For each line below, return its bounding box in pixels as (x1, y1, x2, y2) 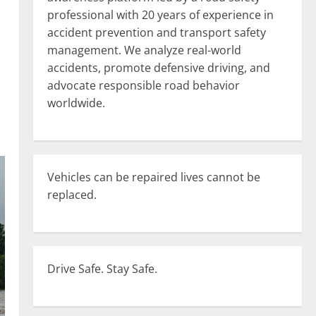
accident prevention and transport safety (47, 25, 266, 40)
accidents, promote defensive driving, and (47, 60, 270, 75)
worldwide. (47, 95, 105, 111)
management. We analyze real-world (47, 42, 241, 58)
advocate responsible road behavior (47, 78, 240, 93)
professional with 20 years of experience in (47, 7, 274, 23)
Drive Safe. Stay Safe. (47, 261, 157, 276)
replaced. (47, 187, 97, 202)
